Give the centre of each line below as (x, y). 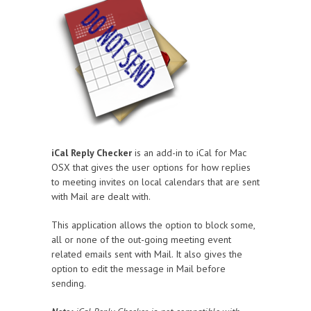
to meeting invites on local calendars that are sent (155, 182)
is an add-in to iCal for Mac (189, 153)
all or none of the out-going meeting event (141, 239)
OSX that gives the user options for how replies (151, 167)
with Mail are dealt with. (101, 196)
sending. (69, 283)
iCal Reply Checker (92, 153)
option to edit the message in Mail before (138, 269)
